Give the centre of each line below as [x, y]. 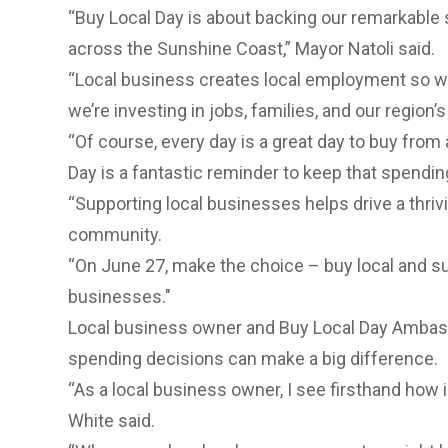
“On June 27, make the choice [186, 265]
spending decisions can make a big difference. [253, 358]
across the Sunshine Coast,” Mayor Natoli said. [251, 48]
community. [115, 234]
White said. [111, 420]
